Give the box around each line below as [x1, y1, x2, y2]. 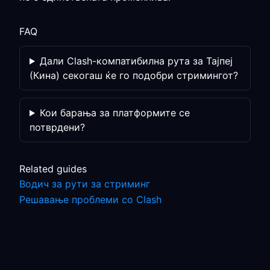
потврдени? [30, 121, 85, 133]
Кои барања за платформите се [39, 107, 190, 119]
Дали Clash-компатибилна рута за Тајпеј [39, 55, 233, 67]
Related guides [19, 163, 87, 175]
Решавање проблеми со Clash [19, 193, 162, 206]
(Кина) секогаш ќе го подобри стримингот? [30, 69, 238, 81]
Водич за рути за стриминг [19, 178, 150, 190]
